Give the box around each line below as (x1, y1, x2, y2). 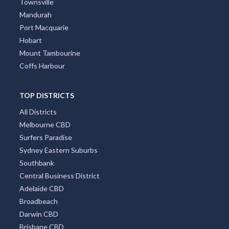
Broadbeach (19, 197, 58, 206)
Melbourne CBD (19, 120, 71, 129)
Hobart (19, 36, 42, 45)
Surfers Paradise (19, 133, 72, 142)
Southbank (19, 158, 54, 168)
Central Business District (19, 171, 100, 180)
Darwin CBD (19, 210, 58, 219)
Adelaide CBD (19, 184, 64, 193)
